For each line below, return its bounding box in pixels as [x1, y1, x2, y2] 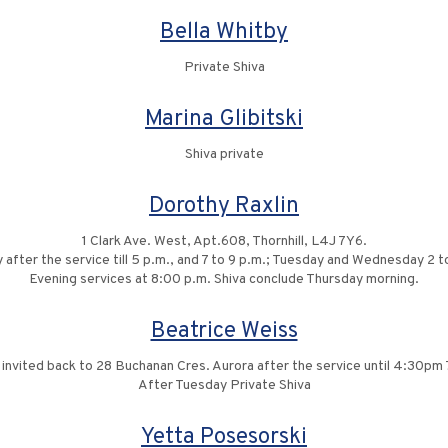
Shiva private [184, 146, 264, 163]
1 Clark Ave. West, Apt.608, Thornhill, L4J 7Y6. [81, 233, 367, 250]
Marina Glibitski [145, 105, 303, 134]
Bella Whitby [160, 18, 288, 47]
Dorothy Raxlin [149, 192, 299, 221]
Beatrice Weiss [150, 317, 298, 346]
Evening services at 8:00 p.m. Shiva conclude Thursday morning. [29, 271, 419, 288]
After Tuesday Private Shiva [137, 377, 311, 394]
